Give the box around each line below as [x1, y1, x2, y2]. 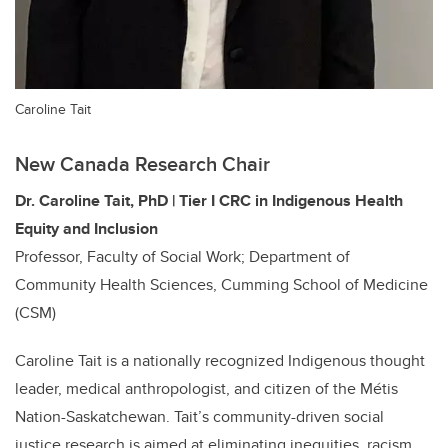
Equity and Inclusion [15, 217, 158, 240]
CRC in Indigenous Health [215, 189, 403, 212]
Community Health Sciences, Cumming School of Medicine [15, 273, 428, 296]
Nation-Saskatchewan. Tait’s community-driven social [15, 405, 384, 428]
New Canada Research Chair [15, 149, 270, 178]
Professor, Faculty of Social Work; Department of [15, 245, 350, 268]
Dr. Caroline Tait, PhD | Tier [15, 189, 211, 212]
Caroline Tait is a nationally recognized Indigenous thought [15, 349, 425, 372]
